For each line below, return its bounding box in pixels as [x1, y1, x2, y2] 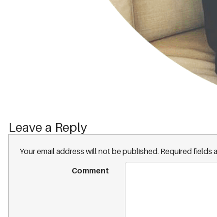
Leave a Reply [8, 119, 87, 135]
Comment [71, 166, 109, 175]
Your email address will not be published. [20, 147, 159, 156]
